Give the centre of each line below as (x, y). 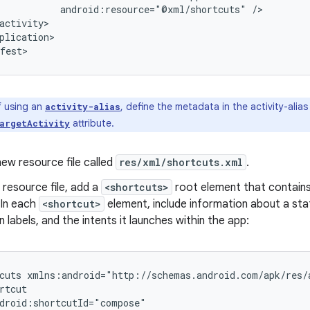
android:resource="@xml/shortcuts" (153, 10)
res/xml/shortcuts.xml (181, 163)
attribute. (92, 124)
